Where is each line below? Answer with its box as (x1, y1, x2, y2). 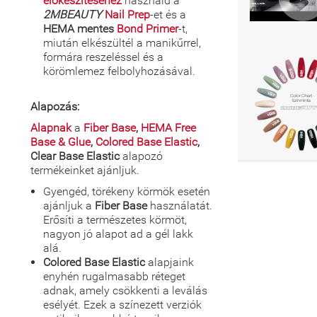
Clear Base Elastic (30, 149, 120, 163)
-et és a (150, 8, 186, 21)
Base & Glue (30, 135, 91, 149)
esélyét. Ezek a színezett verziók (43, 298, 202, 311)
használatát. (147, 199, 212, 212)
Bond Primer (117, 22, 178, 35)
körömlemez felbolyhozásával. (43, 64, 195, 78)
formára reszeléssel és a (43, 50, 163, 64)
